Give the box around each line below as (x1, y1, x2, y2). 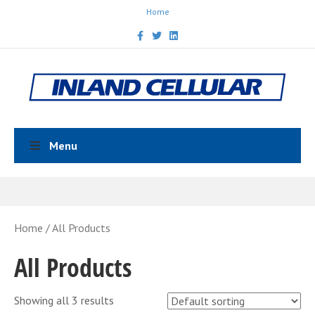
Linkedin (165, 26, 197, 37)
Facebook (131, 26, 168, 37)
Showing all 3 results (14, 293, 114, 307)
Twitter (148, 26, 173, 37)
